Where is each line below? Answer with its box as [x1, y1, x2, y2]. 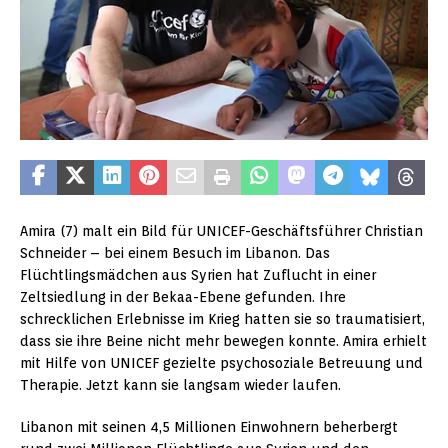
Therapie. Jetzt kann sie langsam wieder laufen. [20, 377, 341, 394]
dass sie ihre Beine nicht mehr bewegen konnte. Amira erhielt [20, 333, 427, 350]
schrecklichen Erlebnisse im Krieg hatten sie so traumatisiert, [20, 311, 425, 328]
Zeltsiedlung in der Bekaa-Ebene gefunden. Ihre [20, 289, 346, 306]
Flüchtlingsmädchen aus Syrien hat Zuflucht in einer [20, 267, 376, 284]
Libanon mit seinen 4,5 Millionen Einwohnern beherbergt [20, 419, 398, 436]
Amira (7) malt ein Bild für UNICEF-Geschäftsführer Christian [20, 223, 423, 240]
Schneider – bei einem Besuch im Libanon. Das [20, 245, 330, 262]
